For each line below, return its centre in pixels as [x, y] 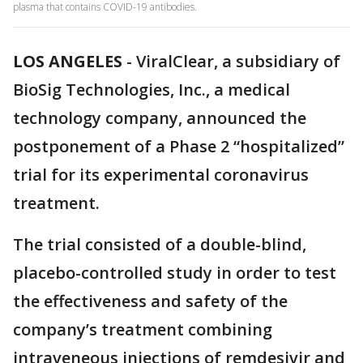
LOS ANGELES [68, 61]
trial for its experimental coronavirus [161, 175]
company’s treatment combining [143, 329]
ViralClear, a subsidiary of [238, 61]
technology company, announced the [160, 118]
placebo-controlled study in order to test [175, 273]
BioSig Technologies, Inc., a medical [152, 90]
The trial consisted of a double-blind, [160, 244]
